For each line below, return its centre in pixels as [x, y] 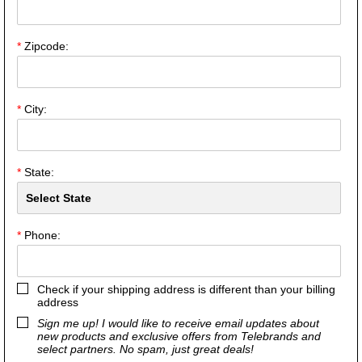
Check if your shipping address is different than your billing [186, 289]
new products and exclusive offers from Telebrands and [179, 336]
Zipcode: [45, 46]
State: [38, 172]
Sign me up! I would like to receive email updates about [178, 323]
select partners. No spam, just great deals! [145, 349]
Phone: [41, 235]
